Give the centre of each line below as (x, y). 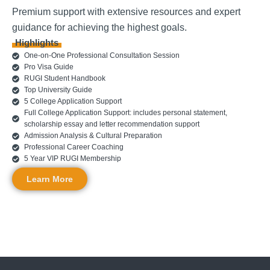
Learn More (50, 179)
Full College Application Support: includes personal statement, (126, 113)
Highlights (37, 43)
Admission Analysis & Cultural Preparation (93, 136)
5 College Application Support (73, 102)
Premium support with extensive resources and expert (126, 12)
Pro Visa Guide (49, 67)
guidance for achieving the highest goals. (99, 28)
